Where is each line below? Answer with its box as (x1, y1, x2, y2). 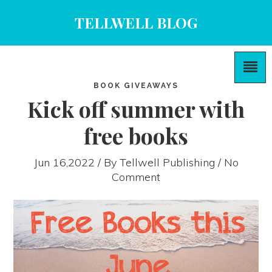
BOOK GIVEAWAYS (93, 81, 178, 90)
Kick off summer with (27, 94, 245, 123)
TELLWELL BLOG (75, 13, 197, 32)
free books (84, 121, 188, 150)
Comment (112, 170, 160, 184)
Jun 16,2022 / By (33, 155, 120, 169)
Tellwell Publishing (119, 155, 215, 169)
